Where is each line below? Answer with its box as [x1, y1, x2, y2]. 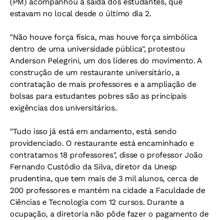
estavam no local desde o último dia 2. [10, 9, 151, 18]
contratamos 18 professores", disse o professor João [10, 150, 203, 160]
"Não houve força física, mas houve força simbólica [10, 32, 197, 42]
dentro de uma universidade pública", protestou [10, 44, 185, 54]
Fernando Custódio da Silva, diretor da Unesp [10, 162, 177, 171]
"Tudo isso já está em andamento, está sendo [10, 127, 177, 136]
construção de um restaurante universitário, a [10, 68, 180, 77]
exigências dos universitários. [10, 103, 117, 112]
